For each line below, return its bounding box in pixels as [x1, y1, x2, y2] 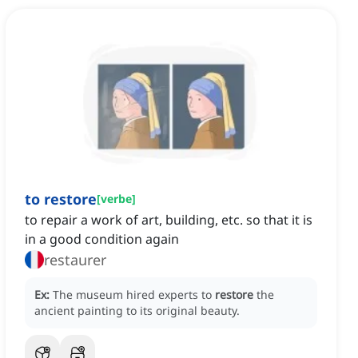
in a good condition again [25, 230, 179, 249]
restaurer [44, 250, 106, 270]
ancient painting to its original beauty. [34, 303, 240, 319]
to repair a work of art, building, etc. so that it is [25, 211, 312, 229]
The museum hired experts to [53, 287, 215, 303]
